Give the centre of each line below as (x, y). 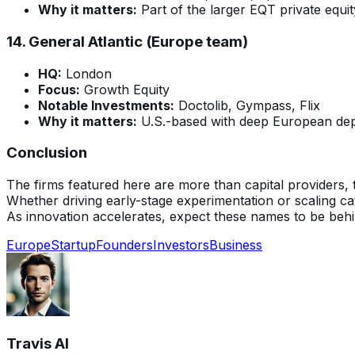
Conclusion (47, 153)
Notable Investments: (106, 105)
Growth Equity (125, 89)
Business (236, 245)
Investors (181, 245)
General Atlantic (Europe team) (138, 41)
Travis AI (38, 343)
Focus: (59, 89)
